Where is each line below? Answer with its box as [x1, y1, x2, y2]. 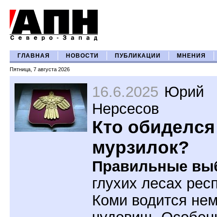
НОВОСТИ [66, 53, 99, 59]
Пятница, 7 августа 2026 [10, 66, 70, 72]
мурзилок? [92, 138, 189, 157]
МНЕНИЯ [177, 53, 206, 59]
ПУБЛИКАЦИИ [115, 53, 161, 59]
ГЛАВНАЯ [17, 53, 50, 59]
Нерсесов [92, 100, 159, 117]
